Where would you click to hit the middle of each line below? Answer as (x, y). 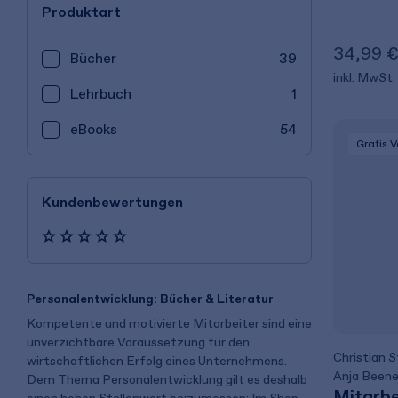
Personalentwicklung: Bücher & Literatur (150, 299)
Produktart (81, 12)
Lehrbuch (101, 94)
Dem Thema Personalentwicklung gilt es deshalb (167, 379)
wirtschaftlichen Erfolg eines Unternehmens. (157, 361)
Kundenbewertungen (112, 202)
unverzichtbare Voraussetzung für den (138, 342)
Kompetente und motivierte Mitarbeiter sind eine (169, 323)
